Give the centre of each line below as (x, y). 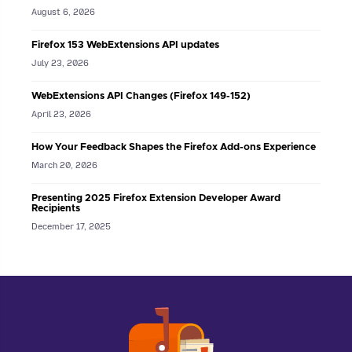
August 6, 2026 (63, 12)
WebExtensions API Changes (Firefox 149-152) (141, 96)
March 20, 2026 (64, 165)
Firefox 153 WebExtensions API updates (125, 45)
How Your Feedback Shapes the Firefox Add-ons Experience (174, 147)
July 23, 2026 (60, 63)
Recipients (56, 208)
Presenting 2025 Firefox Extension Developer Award (156, 198)
